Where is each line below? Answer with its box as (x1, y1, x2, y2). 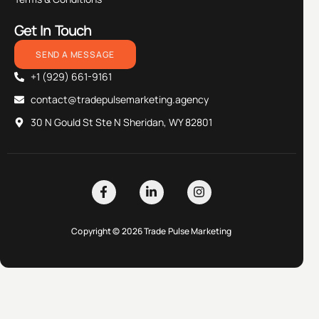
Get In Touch (14, 20, 91, 40)
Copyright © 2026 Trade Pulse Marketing (71, 224, 232, 237)
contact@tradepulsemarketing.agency (30, 92, 209, 106)
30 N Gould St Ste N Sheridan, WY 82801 (30, 115, 212, 129)
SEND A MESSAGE (36, 48, 115, 61)
